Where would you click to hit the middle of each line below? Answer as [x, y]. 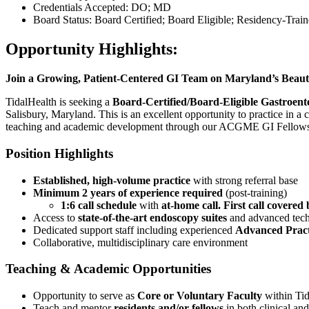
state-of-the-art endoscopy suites [152, 217]
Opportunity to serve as [85, 296]
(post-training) [255, 192]
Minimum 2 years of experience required [128, 192]
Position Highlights [59, 153]
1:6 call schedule [99, 205]
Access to [56, 217]
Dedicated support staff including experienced [134, 230]
